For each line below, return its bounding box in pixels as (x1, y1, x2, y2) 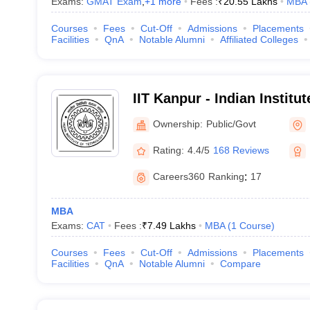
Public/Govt (206, 118, 256, 129)
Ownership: (152, 118, 203, 129)
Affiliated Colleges (219, 34, 298, 45)
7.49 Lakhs (147, 220, 196, 231)
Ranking (208, 171, 244, 182)
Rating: (152, 144, 184, 156)
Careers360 (152, 171, 205, 182)
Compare (219, 258, 261, 269)
